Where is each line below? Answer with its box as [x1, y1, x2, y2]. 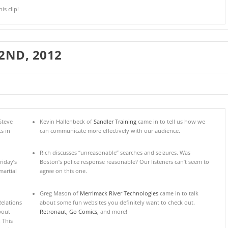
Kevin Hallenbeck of [39, 118, 94, 126]
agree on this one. [39, 167, 87, 175]
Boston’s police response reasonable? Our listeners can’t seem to [39, 158, 209, 166]
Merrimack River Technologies [79, 189, 158, 197]
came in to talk [158, 189, 198, 197]
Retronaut [39, 208, 66, 215]
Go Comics [69, 208, 97, 215]
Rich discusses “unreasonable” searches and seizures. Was [39, 149, 190, 157]
